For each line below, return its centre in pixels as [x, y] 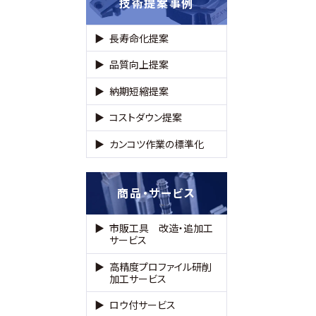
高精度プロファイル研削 [161, 266]
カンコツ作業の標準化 [157, 144]
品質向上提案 [139, 65]
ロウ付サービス [143, 305]
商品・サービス [157, 193]
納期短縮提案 [139, 91]
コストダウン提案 [146, 117]
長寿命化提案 [139, 38]
